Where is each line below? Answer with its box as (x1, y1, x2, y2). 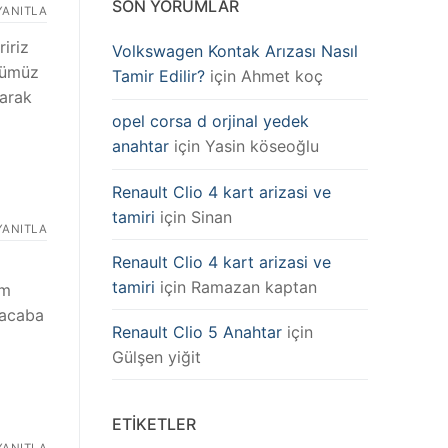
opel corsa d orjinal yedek (112, 111, 309, 132)
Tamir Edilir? (112, 66, 205, 87)
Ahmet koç (241, 66, 323, 87)
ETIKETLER (112, 414, 196, 435)
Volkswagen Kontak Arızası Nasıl (112, 41, 358, 62)
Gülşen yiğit (112, 346, 201, 367)
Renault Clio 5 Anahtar (112, 321, 282, 342)
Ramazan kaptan (191, 276, 317, 297)
